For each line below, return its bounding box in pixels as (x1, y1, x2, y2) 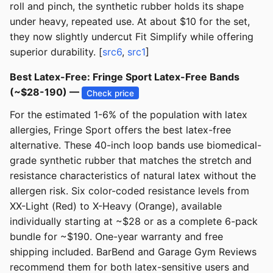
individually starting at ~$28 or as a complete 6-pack (10, 215, 258, 228)
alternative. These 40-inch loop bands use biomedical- (10, 139, 261, 152)
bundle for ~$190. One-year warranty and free (10, 230, 223, 243)
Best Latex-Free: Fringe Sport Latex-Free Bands (10, 71, 239, 83)
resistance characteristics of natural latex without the (10, 169, 256, 182)
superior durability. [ (10, 46, 102, 58)
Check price (87, 88, 135, 98)
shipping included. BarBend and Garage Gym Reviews (10, 246, 257, 258)
